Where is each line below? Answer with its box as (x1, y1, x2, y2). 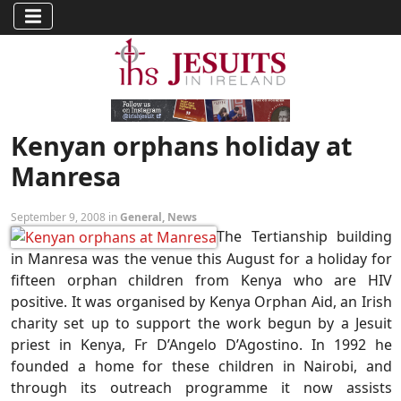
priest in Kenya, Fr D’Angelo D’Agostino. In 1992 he (11, 335, 392, 355)
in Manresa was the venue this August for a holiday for (11, 249, 392, 269)
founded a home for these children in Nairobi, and (11, 356, 392, 377)
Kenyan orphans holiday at (11, 127, 352, 163)
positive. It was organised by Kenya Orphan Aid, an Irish (11, 292, 392, 312)
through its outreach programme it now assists (11, 378, 392, 398)
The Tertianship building (217, 226, 392, 246)
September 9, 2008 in (11, 209, 120, 225)
